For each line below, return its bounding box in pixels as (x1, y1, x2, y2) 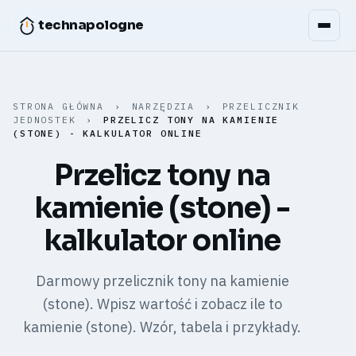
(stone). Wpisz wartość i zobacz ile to (42, 295, 282, 313)
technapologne (38, 17, 144, 33)
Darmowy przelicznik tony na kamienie (35, 272, 289, 290)
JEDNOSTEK (13, 114, 76, 126)
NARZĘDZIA (131, 100, 202, 112)
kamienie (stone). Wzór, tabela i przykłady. (23, 318, 301, 336)
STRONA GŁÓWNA (13, 100, 104, 112)
